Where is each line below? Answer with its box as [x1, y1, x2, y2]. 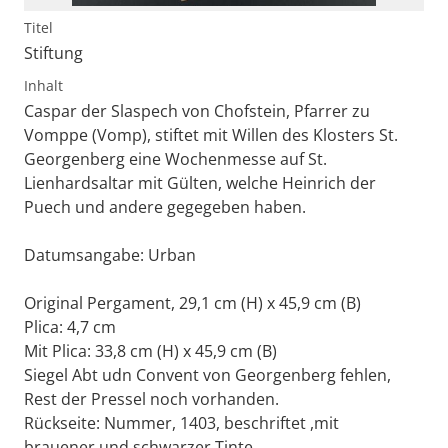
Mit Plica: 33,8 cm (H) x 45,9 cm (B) [24, 340, 277, 363]
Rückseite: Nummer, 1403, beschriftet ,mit [24, 412, 339, 435]
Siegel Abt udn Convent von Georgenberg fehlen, [24, 364, 391, 387]
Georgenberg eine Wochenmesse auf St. [24, 148, 327, 171]
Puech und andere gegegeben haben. [24, 196, 306, 219]
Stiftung [24, 42, 83, 65]
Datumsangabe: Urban [24, 244, 196, 267]
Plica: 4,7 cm [24, 316, 116, 339]
